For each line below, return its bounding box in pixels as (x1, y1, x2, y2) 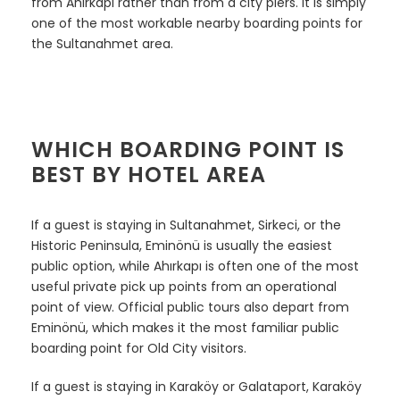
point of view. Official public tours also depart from (31, 297, 349, 316)
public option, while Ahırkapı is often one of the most (31, 256, 359, 275)
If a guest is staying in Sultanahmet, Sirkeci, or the (31, 215, 341, 234)
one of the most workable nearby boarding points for (31, 13, 362, 32)
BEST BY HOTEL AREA (31, 159, 266, 189)
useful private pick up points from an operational (31, 277, 337, 296)
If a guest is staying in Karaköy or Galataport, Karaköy (31, 377, 362, 396)
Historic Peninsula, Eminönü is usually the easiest (31, 236, 332, 254)
